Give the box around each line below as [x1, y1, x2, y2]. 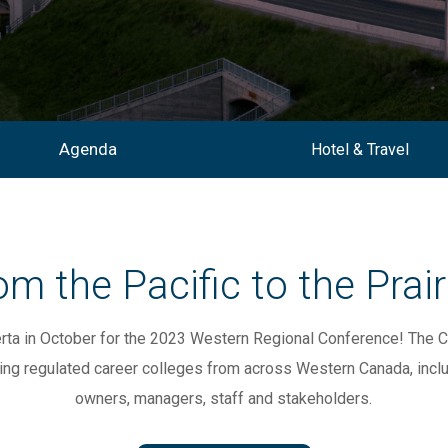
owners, [75, 389, 135, 409]
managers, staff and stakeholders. [134, 389, 373, 409]
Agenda [58, 138, 117, 159]
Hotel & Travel [311, 139, 410, 159]
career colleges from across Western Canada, [94, 359, 418, 379]
